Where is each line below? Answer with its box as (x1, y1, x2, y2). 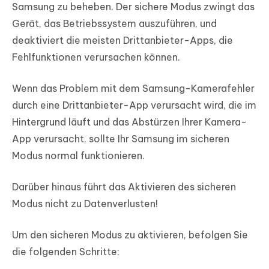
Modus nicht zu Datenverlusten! (12, 198, 158, 210)
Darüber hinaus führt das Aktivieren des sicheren (12, 181, 236, 193)
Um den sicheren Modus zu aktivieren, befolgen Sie (12, 229, 248, 241)
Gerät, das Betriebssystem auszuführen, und (12, 17, 217, 30)
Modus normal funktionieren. (12, 150, 145, 162)
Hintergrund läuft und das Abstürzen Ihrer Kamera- (12, 116, 247, 128)
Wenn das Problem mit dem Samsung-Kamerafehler (12, 82, 255, 95)
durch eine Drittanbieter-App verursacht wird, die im (12, 99, 256, 112)
